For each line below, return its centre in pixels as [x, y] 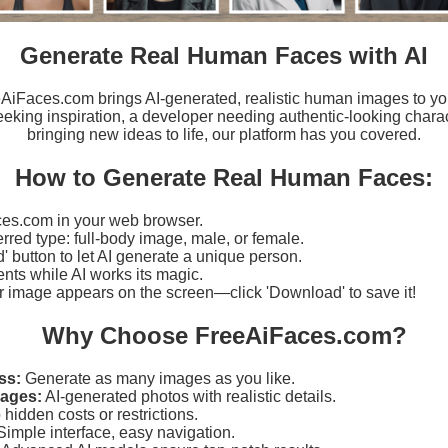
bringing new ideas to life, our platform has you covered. [224, 134]
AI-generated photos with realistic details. [189, 396]
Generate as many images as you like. [158, 378]
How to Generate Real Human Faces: [224, 177]
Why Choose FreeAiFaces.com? [224, 335]
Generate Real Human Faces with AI [224, 55]
